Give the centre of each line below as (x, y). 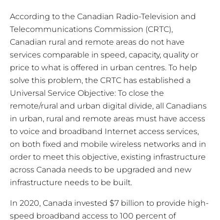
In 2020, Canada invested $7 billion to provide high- (109, 203)
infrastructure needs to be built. (71, 183)
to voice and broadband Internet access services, (104, 132)
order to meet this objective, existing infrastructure (108, 157)
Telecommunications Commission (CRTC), (91, 29)
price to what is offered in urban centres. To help (103, 68)
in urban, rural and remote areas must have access (108, 119)
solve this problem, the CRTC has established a (100, 81)
